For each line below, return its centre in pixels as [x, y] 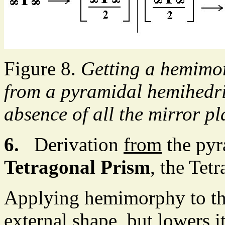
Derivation [71, 145]
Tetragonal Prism [77, 167]
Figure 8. [42, 69]
